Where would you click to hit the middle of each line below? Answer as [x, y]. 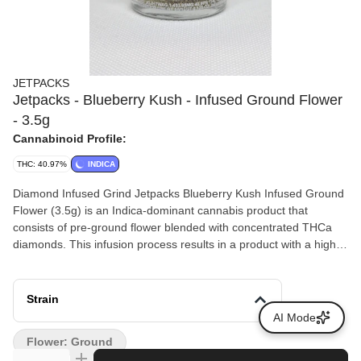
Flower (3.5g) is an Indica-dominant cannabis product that [160, 210]
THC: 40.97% [42, 164]
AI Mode [295, 317]
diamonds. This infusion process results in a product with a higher [180, 244]
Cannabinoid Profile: [70, 139]
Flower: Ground [70, 342]
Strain [43, 299]
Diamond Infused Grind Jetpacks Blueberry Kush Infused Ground [178, 193]
